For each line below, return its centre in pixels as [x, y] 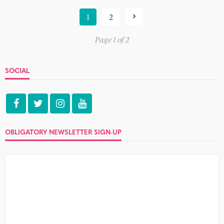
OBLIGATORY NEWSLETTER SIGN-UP [63, 132]
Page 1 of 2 [112, 39]
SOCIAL [17, 70]
